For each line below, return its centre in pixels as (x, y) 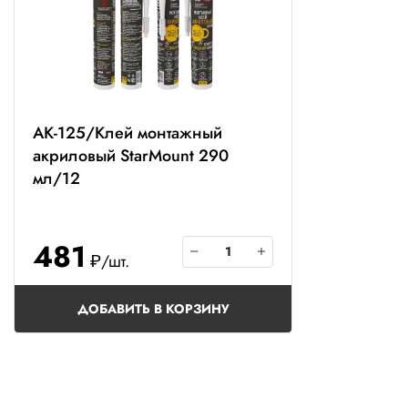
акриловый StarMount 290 (131, 155)
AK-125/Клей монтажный (127, 133)
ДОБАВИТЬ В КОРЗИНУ (153, 308)
